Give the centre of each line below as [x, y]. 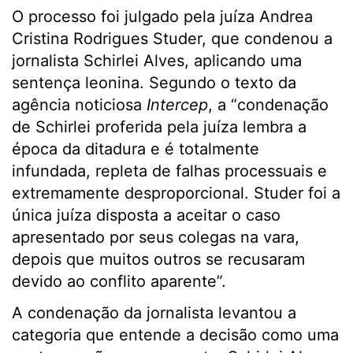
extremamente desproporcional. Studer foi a [176, 193]
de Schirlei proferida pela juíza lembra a [159, 127]
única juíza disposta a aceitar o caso [146, 216]
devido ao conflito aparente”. [119, 282]
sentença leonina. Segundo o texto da [154, 83]
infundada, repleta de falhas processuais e [169, 171]
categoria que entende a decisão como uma [175, 335]
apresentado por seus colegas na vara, [156, 238]
